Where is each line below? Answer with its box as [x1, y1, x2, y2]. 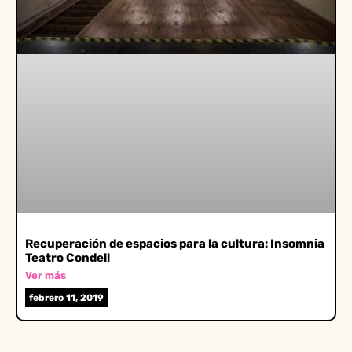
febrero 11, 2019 [29, 292, 104, 303]
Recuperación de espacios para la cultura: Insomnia [25, 236, 324, 251]
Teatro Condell [25, 251, 110, 265]
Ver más [25, 269, 66, 281]
